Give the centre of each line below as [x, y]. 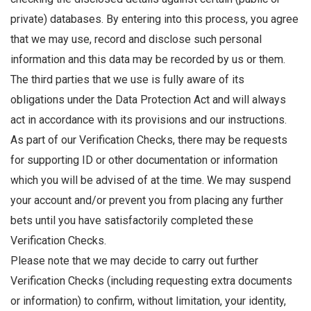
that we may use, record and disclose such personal [136, 40]
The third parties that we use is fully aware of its [127, 80]
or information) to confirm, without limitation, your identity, [148, 301]
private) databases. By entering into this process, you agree [154, 19]
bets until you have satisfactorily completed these [132, 221]
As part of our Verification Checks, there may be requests [149, 140]
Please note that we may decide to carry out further [134, 261]
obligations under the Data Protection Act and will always [148, 100]
